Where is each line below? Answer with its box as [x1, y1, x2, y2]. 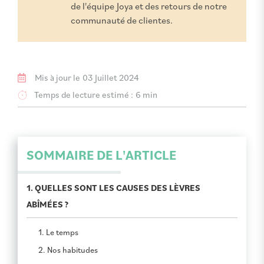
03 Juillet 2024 [82, 72, 139, 84]
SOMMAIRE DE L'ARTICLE [27, 147, 176, 164]
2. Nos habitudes [38, 245, 98, 255]
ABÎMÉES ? [27, 199, 68, 210]
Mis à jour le [35, 72, 80, 84]
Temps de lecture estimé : [34, 89, 133, 101]
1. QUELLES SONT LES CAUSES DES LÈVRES [27, 182, 200, 194]
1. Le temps [38, 227, 78, 237]
